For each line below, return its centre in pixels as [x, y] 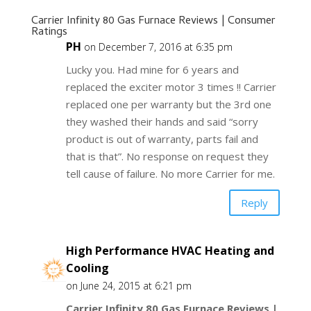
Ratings [49, 33]
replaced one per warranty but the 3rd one [168, 104]
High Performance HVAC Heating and [170, 251]
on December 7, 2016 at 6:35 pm [158, 47]
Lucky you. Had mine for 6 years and [152, 70]
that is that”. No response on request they [167, 157]
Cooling [87, 268]
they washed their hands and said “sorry [162, 122]
